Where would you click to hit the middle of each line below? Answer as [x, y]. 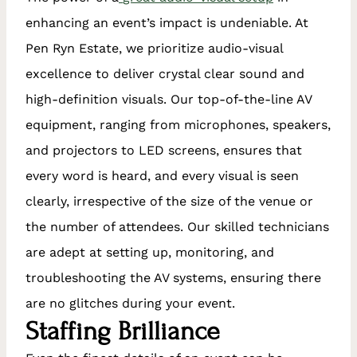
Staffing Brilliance [122, 331]
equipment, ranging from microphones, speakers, [178, 124]
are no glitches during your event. [130, 303]
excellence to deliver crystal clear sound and [165, 73]
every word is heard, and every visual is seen [162, 175]
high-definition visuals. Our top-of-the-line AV [169, 99]
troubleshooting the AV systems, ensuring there [173, 277]
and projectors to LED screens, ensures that [164, 150]
